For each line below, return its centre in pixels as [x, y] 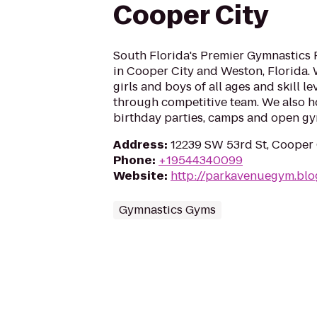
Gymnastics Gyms [167, 210]
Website [139, 176]
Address [139, 145]
